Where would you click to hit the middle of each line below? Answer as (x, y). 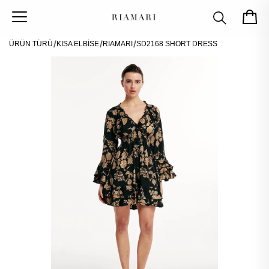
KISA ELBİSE (78, 44)
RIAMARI (118, 44)
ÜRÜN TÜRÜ (31, 44)
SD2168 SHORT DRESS (177, 44)
